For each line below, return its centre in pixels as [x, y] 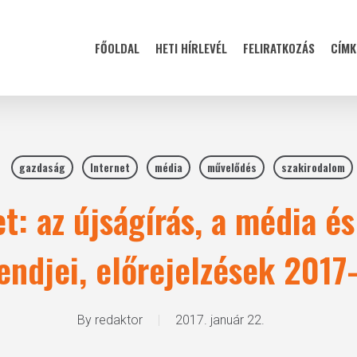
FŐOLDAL [117, 48]
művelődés [232, 167]
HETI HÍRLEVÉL [191, 48]
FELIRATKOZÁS [279, 48]
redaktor [118, 320]
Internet [110, 167]
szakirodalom [313, 167]
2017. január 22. [220, 320]
